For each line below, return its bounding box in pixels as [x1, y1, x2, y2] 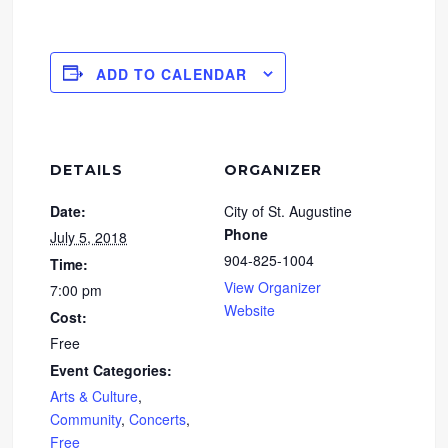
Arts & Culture [50, 386, 139, 407]
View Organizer [224, 277, 321, 298]
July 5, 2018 [50, 227, 128, 248]
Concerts [129, 409, 187, 430]
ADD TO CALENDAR [96, 64, 248, 85]
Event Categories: [50, 360, 173, 381]
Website [224, 300, 275, 321]
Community [50, 409, 122, 430]
